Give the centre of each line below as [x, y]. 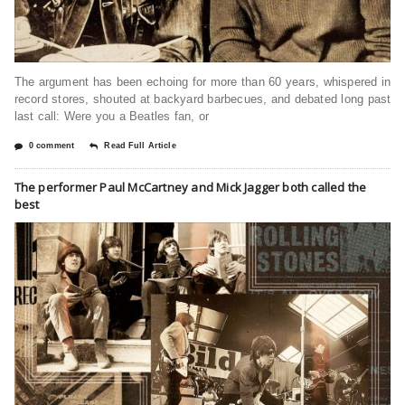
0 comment [52, 145]
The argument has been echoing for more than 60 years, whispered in [202, 81]
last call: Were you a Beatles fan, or [111, 116]
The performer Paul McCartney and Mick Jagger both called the [190, 187]
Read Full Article [140, 145]
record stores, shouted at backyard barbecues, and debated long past [202, 99]
